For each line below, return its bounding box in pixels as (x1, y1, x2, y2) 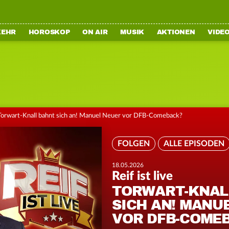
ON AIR (82, 28, 108, 36)
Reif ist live (112, 170, 173, 182)
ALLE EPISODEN (164, 139, 224, 148)
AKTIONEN (156, 28, 195, 36)
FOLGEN (118, 139, 150, 148)
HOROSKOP (28, 28, 70, 36)
